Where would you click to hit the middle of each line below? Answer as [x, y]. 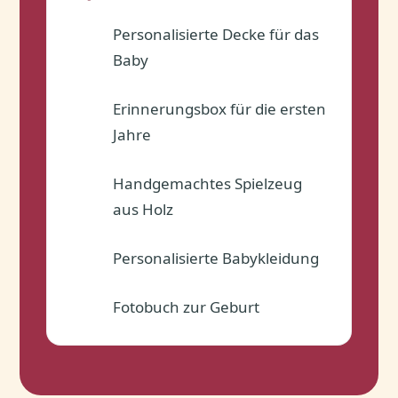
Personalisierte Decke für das [216, 34]
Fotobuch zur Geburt [187, 306]
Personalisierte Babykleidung [216, 258]
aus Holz [143, 209]
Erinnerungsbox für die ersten [220, 108]
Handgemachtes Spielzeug [208, 183]
